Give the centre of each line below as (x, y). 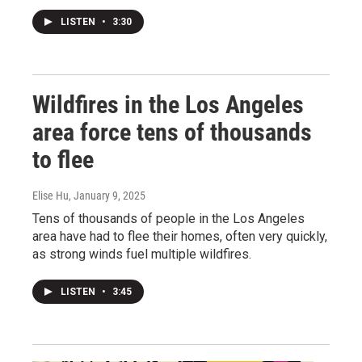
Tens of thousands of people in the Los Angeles (168, 219)
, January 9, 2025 (107, 196)
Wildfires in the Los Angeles (168, 105)
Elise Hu (51, 196)
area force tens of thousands (172, 133)
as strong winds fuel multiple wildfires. (142, 255)
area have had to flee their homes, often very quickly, (180, 237)
